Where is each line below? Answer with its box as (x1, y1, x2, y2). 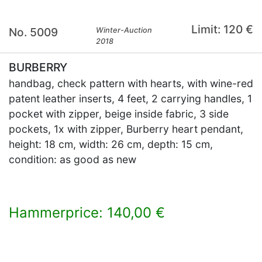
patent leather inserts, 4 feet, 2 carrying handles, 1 (9, 92, 252, 105)
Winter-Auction (96, 26, 153, 35)
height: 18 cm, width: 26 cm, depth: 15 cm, (9, 138, 213, 150)
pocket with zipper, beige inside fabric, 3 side (9, 108, 229, 120)
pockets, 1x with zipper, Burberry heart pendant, (9, 123, 243, 135)
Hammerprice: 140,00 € (9, 204, 165, 221)
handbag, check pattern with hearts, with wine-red (9, 77, 253, 89)
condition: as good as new (9, 153, 136, 166)
